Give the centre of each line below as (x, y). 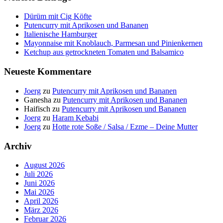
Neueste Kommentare (48, 72)
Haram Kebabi (75, 117)
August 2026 (44, 165)
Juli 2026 (38, 174)
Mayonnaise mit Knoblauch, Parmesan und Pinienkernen (113, 43)
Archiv (18, 146)
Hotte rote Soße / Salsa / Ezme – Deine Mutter (125, 126)
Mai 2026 (39, 192)
